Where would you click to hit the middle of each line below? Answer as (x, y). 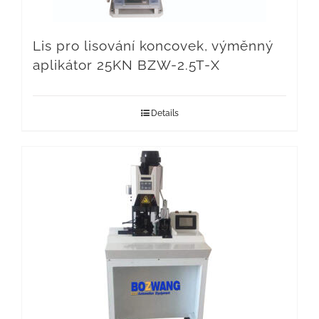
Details (164, 114)
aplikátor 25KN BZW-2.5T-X (126, 66)
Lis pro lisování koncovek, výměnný (153, 46)
